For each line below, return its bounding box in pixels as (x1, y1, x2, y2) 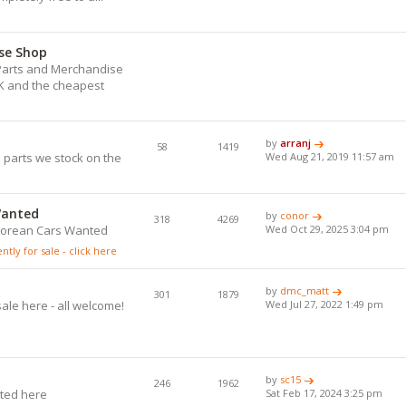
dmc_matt (280, 283, 330, 297)
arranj (280, 135, 312, 150)
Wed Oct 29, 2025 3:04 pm (266, 221, 390, 236)
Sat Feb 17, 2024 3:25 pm (266, 385, 383, 400)
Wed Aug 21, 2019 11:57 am (266, 149, 395, 163)
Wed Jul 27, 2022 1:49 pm (266, 296, 384, 311)
